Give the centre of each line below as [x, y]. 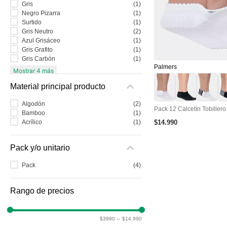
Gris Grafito [37, 49]
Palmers [165, 67]
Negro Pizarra [41, 13]
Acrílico [32, 122]
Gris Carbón [38, 59]
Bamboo [33, 113]
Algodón [33, 104]
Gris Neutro [37, 31]
